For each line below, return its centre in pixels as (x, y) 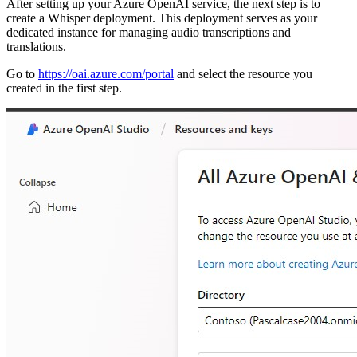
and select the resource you (243, 73)
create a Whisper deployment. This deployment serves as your (162, 18)
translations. (38, 46)
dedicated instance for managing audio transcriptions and (149, 32)
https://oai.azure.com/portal (106, 73)
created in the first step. (64, 88)
